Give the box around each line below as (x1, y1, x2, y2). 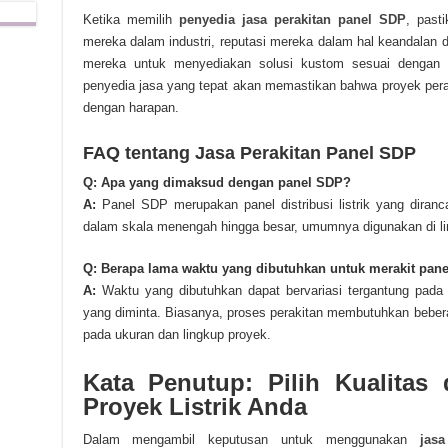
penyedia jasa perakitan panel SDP (171, 12, 406, 27)
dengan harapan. (82, 100, 179, 115)
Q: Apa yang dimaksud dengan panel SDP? (82, 175, 351, 190)
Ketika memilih (82, 12, 172, 27)
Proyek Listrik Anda (82, 393, 307, 420)
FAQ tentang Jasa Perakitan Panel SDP (82, 143, 416, 163)
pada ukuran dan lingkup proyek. (82, 327, 271, 342)
